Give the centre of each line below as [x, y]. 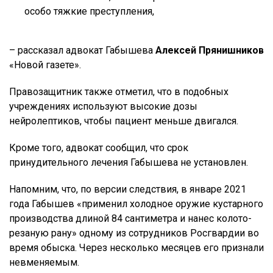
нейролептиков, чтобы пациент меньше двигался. [124, 121]
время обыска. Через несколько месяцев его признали [136, 248]
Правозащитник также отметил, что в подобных [119, 92]
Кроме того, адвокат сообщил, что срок [99, 148]
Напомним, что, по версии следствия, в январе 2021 [128, 190]
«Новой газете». [45, 65]
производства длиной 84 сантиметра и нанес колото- [130, 219]
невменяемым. [44, 263]
